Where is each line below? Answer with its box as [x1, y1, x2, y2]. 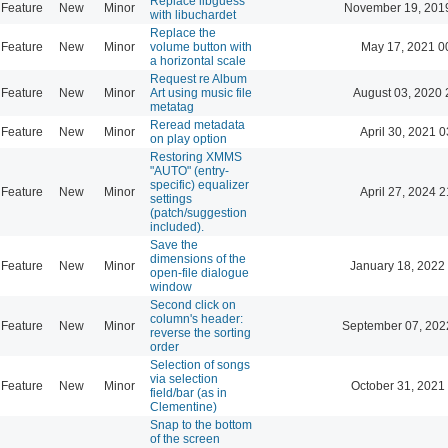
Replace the [150, 25, 216, 40]
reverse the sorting [150, 325, 251, 340]
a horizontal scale [150, 53, 246, 68]
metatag [150, 99, 194, 114]
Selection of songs [150, 357, 250, 372]
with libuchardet [150, 7, 236, 22]
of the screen [150, 431, 220, 446]
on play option [150, 131, 227, 146]
